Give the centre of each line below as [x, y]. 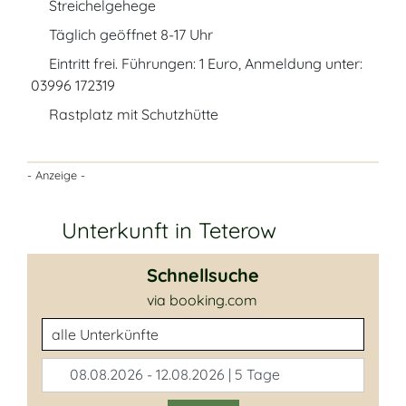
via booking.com [202, 300]
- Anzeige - [56, 175]
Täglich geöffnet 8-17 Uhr [129, 34]
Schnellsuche [203, 275]
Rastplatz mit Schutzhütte [132, 114]
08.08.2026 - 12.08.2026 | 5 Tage [173, 374]
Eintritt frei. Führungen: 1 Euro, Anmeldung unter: [204, 63]
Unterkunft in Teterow [169, 230]
